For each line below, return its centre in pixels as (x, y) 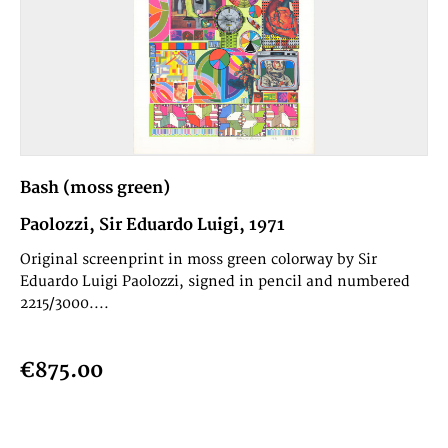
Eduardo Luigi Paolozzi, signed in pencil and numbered (215, 282)
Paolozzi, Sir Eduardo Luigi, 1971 (153, 225)
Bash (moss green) (95, 188)
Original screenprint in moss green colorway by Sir (199, 260)
